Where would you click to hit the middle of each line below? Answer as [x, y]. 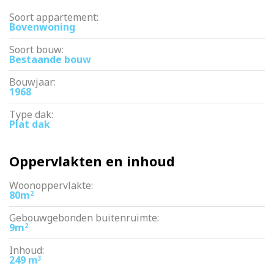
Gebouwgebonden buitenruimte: [84, 218]
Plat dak [30, 124]
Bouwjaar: [32, 82]
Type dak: [31, 114]
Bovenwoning [42, 27]
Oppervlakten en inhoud [92, 161]
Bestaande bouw [50, 59]
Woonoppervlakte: [51, 185]
